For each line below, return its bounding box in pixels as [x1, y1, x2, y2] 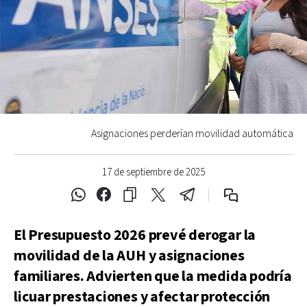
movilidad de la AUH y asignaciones [14, 245, 245, 266]
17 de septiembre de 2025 [102, 165, 205, 179]
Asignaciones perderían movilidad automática [91, 126, 293, 141]
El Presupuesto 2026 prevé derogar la [14, 225, 256, 245]
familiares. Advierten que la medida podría [14, 266, 292, 286]
